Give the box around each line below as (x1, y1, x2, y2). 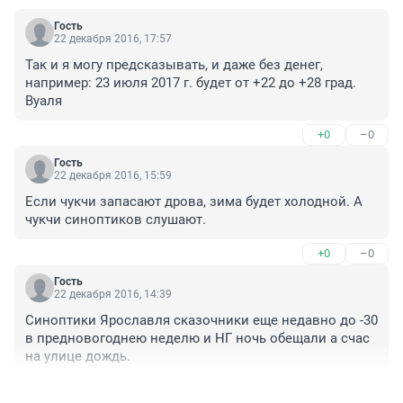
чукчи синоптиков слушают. (25, 210, 206, 228)
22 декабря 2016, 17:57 (54, 31, 172, 45)
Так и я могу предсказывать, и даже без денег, (25, 56, 323, 73)
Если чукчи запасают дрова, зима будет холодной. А (25, 193, 363, 210)
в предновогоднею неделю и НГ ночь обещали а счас (25, 329, 370, 346)
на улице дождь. (25, 347, 130, 364)
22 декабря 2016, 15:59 (54, 168, 172, 182)
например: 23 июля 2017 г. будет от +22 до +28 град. (25, 74, 356, 91)
